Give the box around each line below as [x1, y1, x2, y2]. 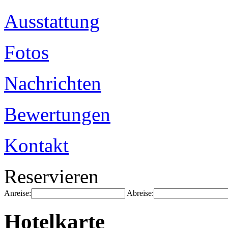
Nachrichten [4, 72, 101, 94]
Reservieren [4, 165, 99, 187]
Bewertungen [4, 103, 110, 125]
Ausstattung [4, 10, 100, 32]
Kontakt [4, 134, 69, 156]
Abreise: [127, 189, 154, 197]
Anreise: [4, 189, 31, 197]
